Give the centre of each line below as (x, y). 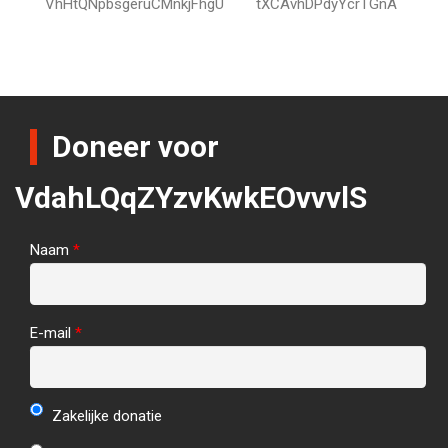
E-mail (52, 332)
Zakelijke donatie (104, 415)
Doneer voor (135, 146)
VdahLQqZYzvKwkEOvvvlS (190, 197)
